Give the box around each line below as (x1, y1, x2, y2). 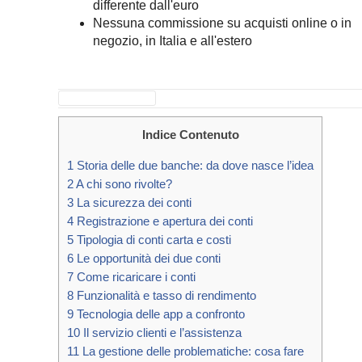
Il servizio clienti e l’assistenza (80, 326, 242, 340)
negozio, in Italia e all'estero (92, 34, 252, 48)
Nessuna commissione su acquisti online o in (92, 16, 351, 30)
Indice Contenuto (141, 128, 239, 141)
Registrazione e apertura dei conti (74, 214, 253, 229)
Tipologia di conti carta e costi (74, 233, 231, 247)
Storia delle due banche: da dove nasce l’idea (74, 158, 314, 173)
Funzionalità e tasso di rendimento (74, 288, 256, 303)
